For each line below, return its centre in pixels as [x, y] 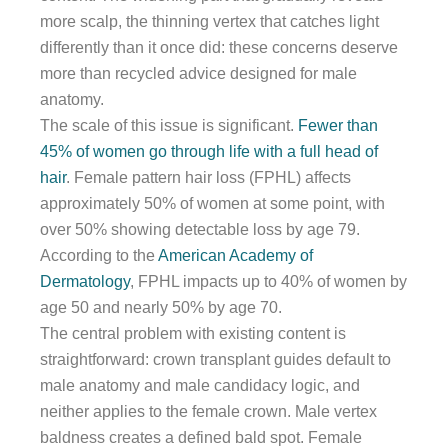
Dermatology [85, 281]
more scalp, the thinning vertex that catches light [209, 21]
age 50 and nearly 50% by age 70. [161, 307]
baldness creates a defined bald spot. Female [201, 437]
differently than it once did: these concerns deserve [219, 47]
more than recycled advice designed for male [198, 73]
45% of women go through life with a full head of [209, 151]
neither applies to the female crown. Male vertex [208, 411]
